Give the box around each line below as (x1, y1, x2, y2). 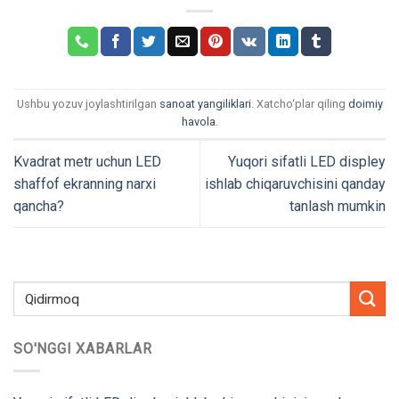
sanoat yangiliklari (159, 97, 251, 111)
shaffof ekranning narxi (13, 175, 156, 193)
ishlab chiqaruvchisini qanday (205, 175, 386, 193)
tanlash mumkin (289, 198, 386, 216)
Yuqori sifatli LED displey (228, 153, 386, 171)
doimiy (347, 97, 383, 111)
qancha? (13, 198, 64, 216)
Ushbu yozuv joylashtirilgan (16, 97, 159, 111)
